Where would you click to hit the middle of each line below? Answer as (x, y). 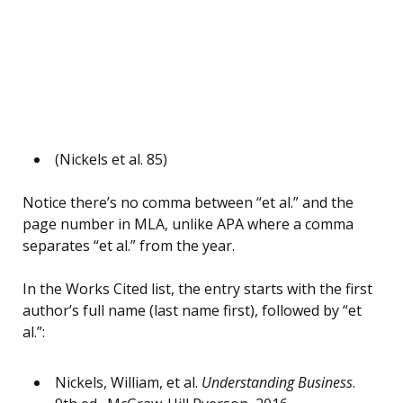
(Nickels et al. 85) (111, 160)
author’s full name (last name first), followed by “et (192, 311)
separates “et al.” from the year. (129, 246)
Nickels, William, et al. (128, 383)
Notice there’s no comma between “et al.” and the (188, 203)
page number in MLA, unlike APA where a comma (188, 224)
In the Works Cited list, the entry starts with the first (197, 289)
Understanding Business (277, 383)
